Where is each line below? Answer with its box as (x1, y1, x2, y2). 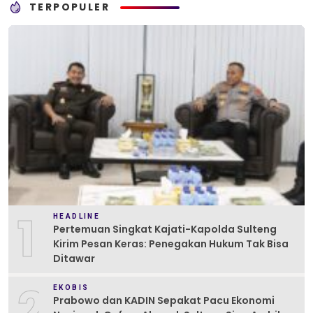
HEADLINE (53, 212, 101, 221)
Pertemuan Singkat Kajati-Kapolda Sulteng (53, 222, 277, 237)
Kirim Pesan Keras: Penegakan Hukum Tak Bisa (53, 237, 289, 252)
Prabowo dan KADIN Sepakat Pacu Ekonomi (53, 293, 275, 308)
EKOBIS (53, 284, 89, 292)
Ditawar (53, 252, 95, 266)
